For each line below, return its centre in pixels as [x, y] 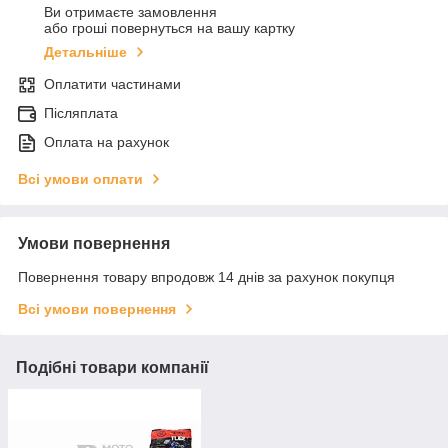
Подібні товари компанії [112, 368]
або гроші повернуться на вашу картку [169, 28]
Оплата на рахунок [106, 142]
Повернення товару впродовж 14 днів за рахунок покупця [206, 277]
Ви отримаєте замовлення [130, 12]
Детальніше [85, 52]
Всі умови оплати [80, 179]
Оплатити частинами [112, 84]
